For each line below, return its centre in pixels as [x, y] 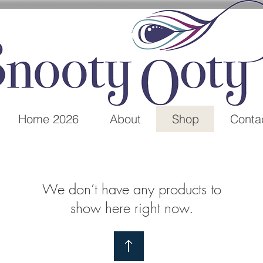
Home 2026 [48, 119]
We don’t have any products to [131, 189]
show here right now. [131, 208]
